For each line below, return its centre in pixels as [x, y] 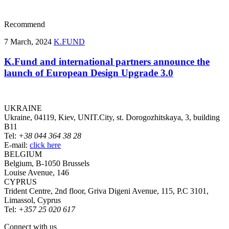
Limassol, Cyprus [32, 200]
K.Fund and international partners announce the [107, 61]
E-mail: [17, 145]
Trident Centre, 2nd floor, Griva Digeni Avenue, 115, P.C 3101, [106, 191]
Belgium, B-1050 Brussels [47, 163]
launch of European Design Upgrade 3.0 [89, 73]
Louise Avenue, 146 [37, 172]
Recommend [25, 25]
